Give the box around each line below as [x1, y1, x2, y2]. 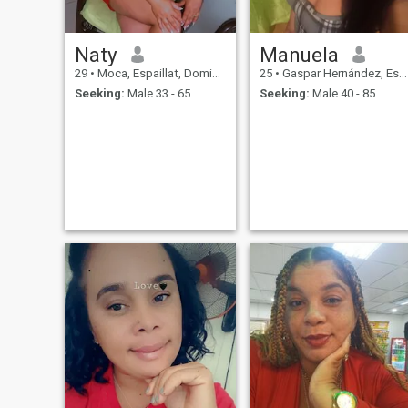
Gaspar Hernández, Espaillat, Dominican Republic [279, 66, 399, 80]
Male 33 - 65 [124, 87, 190, 101]
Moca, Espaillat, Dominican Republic [94, 66, 212, 80]
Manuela [259, 42, 339, 66]
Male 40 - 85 [309, 87, 375, 101]
